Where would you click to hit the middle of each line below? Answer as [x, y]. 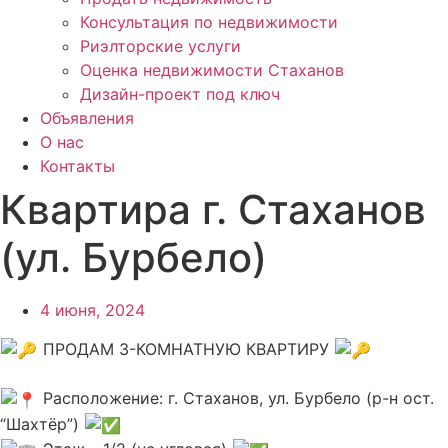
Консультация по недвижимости [209, 22]
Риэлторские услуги [160, 46]
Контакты [77, 166]
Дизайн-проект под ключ [180, 94]
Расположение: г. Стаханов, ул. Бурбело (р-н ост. [236, 398]
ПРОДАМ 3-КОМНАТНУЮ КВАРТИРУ [186, 348]
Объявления [87, 118]
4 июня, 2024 [92, 310]
